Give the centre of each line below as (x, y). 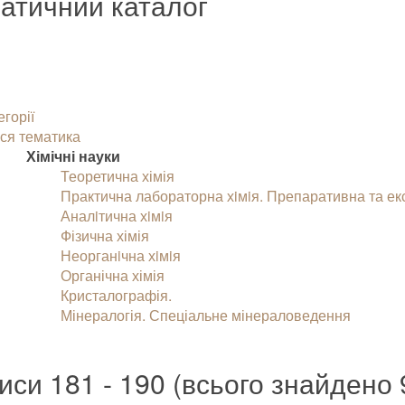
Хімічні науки (74, 156)
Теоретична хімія (118, 176)
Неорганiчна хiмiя (121, 255)
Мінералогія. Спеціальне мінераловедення (206, 315)
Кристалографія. (117, 295)
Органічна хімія (113, 275)
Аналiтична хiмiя (117, 216)
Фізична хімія (105, 235)
